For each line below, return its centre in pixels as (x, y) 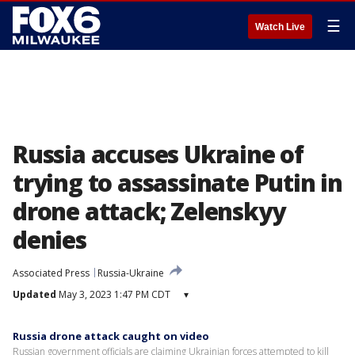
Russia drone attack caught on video (111, 336)
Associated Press (51, 273)
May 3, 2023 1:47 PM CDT (113, 294)
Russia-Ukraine (131, 273)
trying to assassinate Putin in (177, 183)
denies (50, 240)
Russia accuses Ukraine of (158, 154)
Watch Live (280, 27)
